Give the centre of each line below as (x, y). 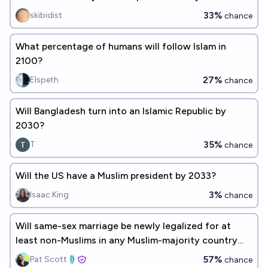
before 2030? (46, 255)
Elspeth (44, 80)
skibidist (46, 15)
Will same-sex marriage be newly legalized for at (123, 226)
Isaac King (49, 195)
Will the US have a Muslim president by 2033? (116, 176)
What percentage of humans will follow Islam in (121, 46)
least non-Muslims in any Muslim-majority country (127, 240)
